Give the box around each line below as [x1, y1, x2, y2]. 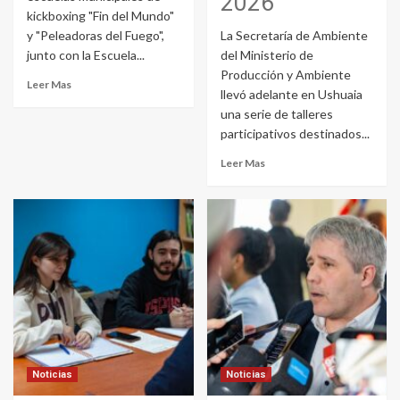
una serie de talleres [220, 106, 333, 122]
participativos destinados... [220, 126, 370, 142]
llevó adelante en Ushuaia [220, 87, 362, 103]
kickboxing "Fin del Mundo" [27, 8, 174, 24]
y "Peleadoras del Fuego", [27, 28, 164, 44]
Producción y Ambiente [220, 67, 351, 83]
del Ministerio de [220, 47, 313, 63]
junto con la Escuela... [27, 47, 145, 63]
